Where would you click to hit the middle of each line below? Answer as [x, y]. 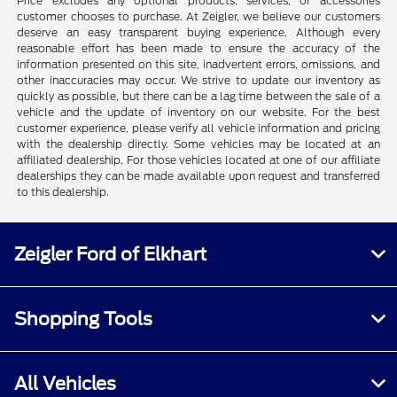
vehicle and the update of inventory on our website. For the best [198, 112]
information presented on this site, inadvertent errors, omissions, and [198, 64]
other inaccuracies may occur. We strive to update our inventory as [198, 80]
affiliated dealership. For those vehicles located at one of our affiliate [198, 160]
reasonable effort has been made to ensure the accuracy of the [198, 48]
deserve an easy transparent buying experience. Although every [198, 32]
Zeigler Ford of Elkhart [110, 254]
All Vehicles [65, 383]
